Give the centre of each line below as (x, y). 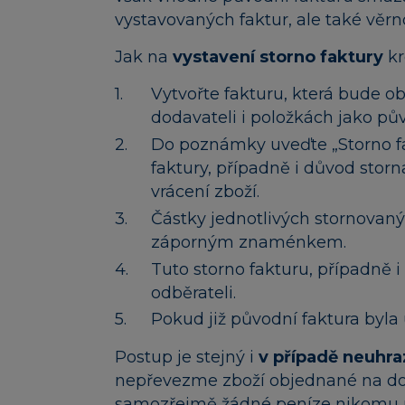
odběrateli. (193, 292)
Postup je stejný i (187, 357)
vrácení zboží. (205, 192)
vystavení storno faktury (278, 57)
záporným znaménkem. (249, 242)
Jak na (144, 57)
